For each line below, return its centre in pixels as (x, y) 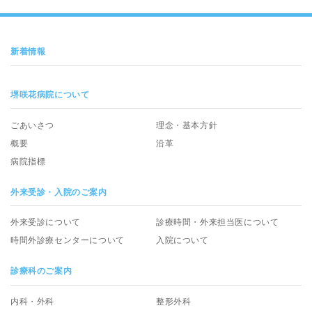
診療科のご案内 (41, 271)
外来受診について (46, 223)
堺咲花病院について (50, 94)
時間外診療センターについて (68, 241)
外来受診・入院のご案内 (59, 192)
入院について (182, 241)
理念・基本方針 (187, 125)
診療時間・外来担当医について (218, 223)
